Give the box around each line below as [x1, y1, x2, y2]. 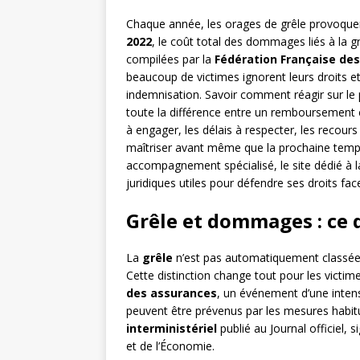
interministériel [126, 321, 217, 337]
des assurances [126, 285, 217, 301]
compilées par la [126, 51, 215, 67]
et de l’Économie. [126, 338, 215, 354]
